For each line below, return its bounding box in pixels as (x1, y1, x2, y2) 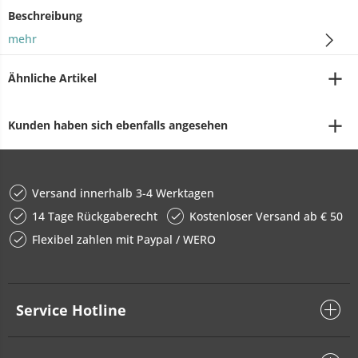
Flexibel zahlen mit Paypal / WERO (32, 232, 216, 247)
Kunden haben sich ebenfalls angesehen (8, 117, 228, 133)
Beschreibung (8, 8, 82, 23)
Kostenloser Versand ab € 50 (189, 209, 343, 224)
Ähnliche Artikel (8, 70, 97, 86)
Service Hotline (16, 300, 126, 320)
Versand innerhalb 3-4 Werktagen (32, 185, 214, 201)
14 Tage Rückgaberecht (32, 209, 157, 224)
